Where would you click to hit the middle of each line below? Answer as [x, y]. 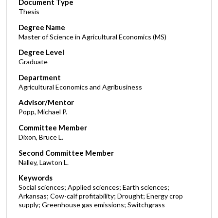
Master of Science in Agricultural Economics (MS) [92, 36]
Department [39, 77]
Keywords [35, 178]
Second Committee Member [66, 153]
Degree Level [41, 52]
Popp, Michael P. [43, 112]
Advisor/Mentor [46, 102]
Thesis [29, 11]
